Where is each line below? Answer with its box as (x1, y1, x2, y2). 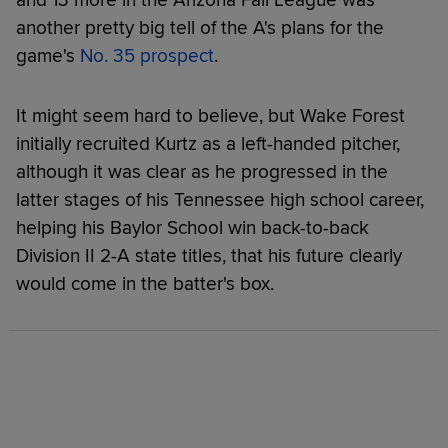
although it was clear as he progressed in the (16, 159, 388, 184)
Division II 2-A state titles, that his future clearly (16, 243, 402, 268)
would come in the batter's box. (16, 271, 274, 296)
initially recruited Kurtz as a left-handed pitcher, (16, 131, 400, 156)
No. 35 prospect (80, 43, 214, 68)
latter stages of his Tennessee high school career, (16, 187, 424, 212)
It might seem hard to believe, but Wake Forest (16, 103, 405, 128)
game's (16, 43, 80, 68)
